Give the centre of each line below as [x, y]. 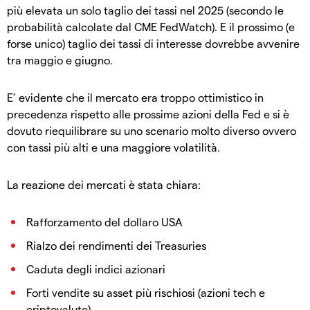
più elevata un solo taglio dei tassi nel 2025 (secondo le [145, 10]
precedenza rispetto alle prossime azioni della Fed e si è [148, 113]
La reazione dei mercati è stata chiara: [104, 184]
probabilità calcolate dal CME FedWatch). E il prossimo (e [151, 26]
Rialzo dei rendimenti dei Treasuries [116, 245]
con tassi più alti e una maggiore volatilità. [113, 147]
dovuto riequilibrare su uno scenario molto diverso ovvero [152, 130]
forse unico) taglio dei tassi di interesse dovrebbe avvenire [153, 43]
